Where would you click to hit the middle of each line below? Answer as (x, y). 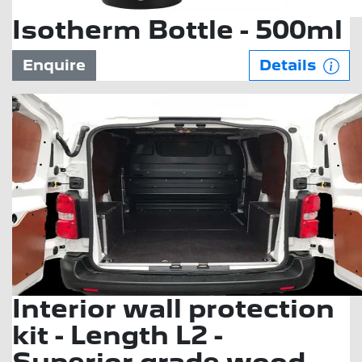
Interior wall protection (173, 309)
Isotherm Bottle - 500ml (177, 30)
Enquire (54, 65)
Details (290, 65)
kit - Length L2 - (118, 335)
